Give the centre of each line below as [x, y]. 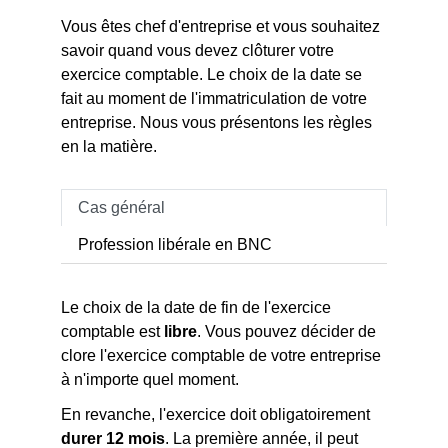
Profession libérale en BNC [175, 244]
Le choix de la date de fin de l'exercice [196, 308]
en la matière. [109, 146]
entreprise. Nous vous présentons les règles [217, 122]
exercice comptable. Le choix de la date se [212, 74]
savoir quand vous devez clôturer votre [198, 50]
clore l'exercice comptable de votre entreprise [221, 356]
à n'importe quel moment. [150, 380]
